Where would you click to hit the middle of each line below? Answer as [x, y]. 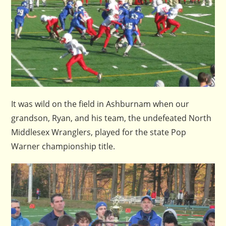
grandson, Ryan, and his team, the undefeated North [111, 118]
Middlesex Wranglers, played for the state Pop [99, 132]
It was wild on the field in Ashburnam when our [100, 104]
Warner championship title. [63, 146]
